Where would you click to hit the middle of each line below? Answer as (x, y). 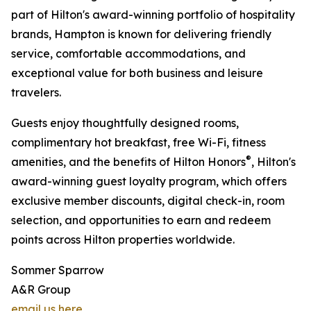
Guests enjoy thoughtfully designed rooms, (125, 123)
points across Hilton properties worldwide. (123, 240)
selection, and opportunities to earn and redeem (141, 220)
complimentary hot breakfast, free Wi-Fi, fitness (138, 143)
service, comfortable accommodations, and (128, 54)
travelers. (36, 93)
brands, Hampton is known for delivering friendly (141, 34)
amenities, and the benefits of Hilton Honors (128, 162)
